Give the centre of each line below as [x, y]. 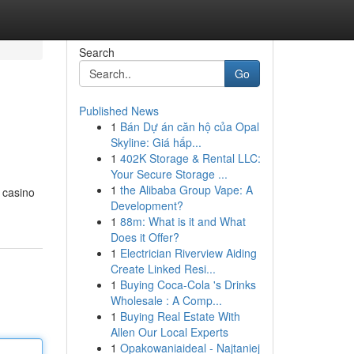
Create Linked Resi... [163, 269]
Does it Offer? [145, 237]
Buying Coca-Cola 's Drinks [188, 284]
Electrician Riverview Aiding [188, 253]
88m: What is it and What [183, 221]
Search [96, 52]
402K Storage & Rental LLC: [190, 158]
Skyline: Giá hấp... [156, 142]
